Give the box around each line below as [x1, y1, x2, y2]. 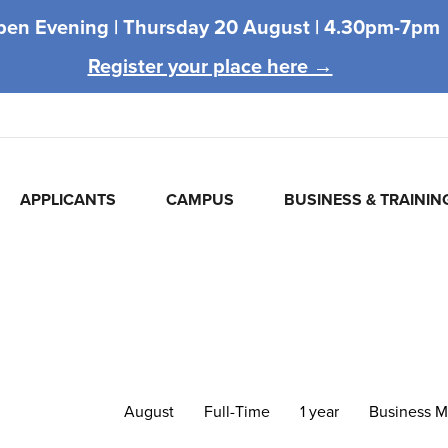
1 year [300, 400, 339, 422]
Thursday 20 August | [123, 12, 324, 41]
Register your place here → [87, 51, 333, 80]
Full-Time [204, 400, 270, 422]
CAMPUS [166, 188, 235, 211]
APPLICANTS [20, 188, 117, 211]
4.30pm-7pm [324, 12, 440, 41]
